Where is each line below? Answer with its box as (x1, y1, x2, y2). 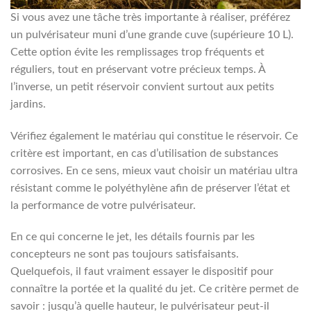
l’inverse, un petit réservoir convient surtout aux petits (10, 81, 274, 92)
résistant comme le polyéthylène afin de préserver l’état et (10, 182, 290, 194)
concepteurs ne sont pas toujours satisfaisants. (10, 249, 239, 260)
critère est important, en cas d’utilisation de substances (10, 147, 278, 159)
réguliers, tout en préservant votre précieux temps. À (10, 63, 265, 75)
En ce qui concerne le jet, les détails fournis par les (10, 231, 255, 243)
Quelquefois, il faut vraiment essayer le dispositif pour (10, 266, 274, 278)
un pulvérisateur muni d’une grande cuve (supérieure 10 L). (10, 28, 294, 40)
